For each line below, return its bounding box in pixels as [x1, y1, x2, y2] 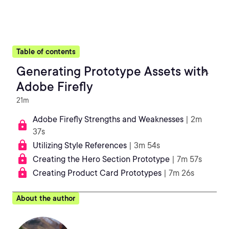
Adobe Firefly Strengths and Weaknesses [33, 114, 184, 124]
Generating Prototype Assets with [16, 64, 208, 79]
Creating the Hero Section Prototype [33, 154, 170, 164]
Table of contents [16, 48, 76, 56]
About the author [16, 194, 75, 202]
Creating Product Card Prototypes [33, 168, 162, 178]
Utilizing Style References [33, 141, 127, 150]
